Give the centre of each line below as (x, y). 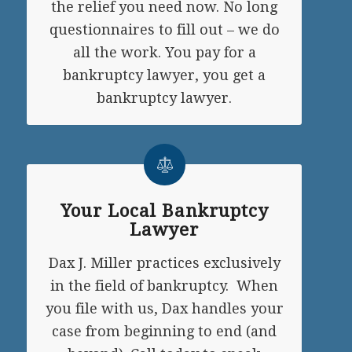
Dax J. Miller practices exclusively (164, 262)
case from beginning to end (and (164, 331)
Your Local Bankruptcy (164, 210)
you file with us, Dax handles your (164, 308)
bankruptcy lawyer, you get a (164, 75)
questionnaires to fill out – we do (164, 29)
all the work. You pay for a (164, 52)
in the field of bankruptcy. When (164, 285)
